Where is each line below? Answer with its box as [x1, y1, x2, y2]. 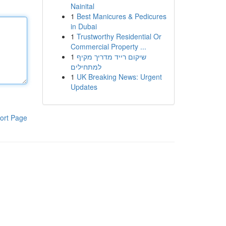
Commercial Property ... [70, 41, 146, 51]
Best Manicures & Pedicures [76, 11, 166, 21]
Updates [70, 82, 97, 92]
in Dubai [70, 21, 97, 31]
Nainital [70, 1, 94, 11]
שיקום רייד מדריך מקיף [76, 51, 146, 62]
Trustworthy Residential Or [76, 31, 161, 41]
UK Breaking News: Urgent [76, 72, 162, 82]
